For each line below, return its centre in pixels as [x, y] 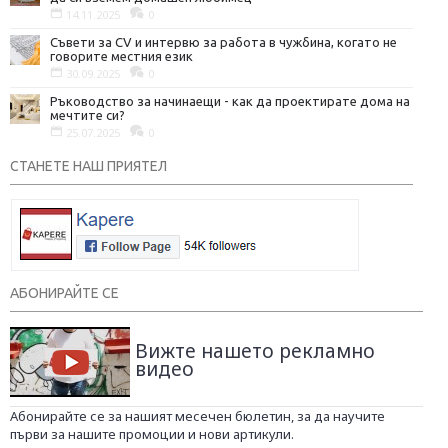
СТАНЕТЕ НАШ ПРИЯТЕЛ [88, 166]
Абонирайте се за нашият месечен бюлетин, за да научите [197, 416]
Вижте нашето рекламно [255, 351]
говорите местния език [121, 56]
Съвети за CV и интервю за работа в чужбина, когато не [223, 42]
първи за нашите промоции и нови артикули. [152, 434]
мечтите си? [87, 115]
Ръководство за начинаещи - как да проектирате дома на [230, 101]
